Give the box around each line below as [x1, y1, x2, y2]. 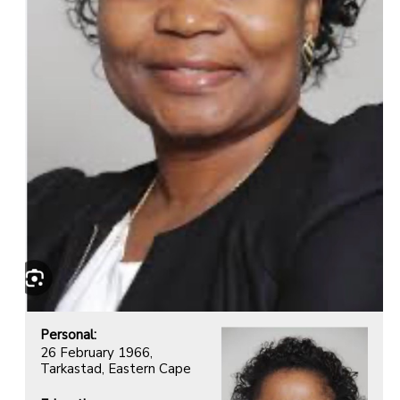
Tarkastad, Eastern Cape [40, 359, 191, 378]
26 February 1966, [40, 343, 153, 362]
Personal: [40, 325, 96, 344]
